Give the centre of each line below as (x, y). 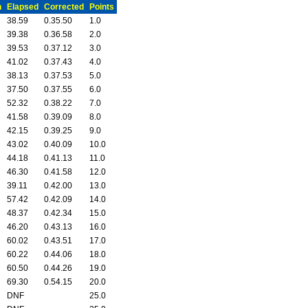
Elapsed (23, 7)
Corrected (64, 7)
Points (102, 7)
